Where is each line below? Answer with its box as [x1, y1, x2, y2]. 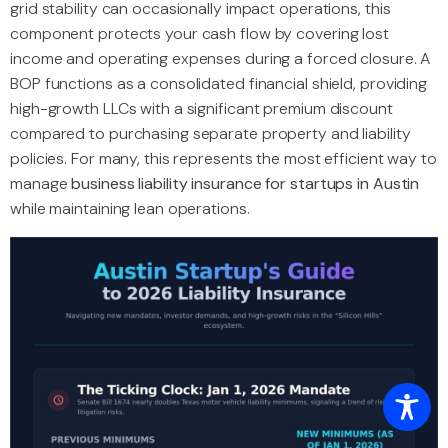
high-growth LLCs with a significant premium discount [10, 97, 393, 119]
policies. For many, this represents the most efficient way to [10, 147, 437, 169]
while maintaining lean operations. [10, 197, 250, 219]
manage [10, 172, 72, 194]
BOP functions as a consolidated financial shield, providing [10, 72, 428, 94]
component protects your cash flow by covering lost [10, 22, 389, 44]
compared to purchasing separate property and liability [10, 122, 411, 144]
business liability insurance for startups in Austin [71, 172, 420, 194]
